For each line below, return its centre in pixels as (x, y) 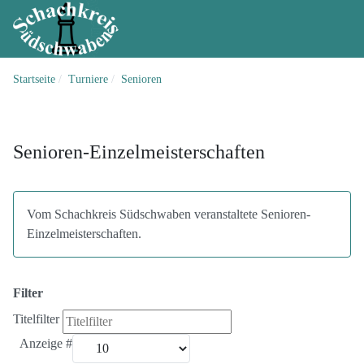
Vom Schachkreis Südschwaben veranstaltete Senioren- (169, 214)
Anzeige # (46, 344)
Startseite (34, 80)
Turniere (88, 80)
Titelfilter (38, 319)
